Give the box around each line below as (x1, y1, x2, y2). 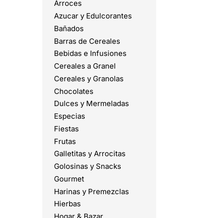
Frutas (54, 136, 76, 146)
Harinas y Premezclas (54, 186, 129, 196)
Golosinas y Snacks (54, 162, 121, 171)
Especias (54, 111, 85, 121)
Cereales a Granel (54, 61, 116, 71)
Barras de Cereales (54, 36, 120, 46)
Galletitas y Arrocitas (54, 149, 126, 159)
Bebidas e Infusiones (54, 49, 127, 58)
